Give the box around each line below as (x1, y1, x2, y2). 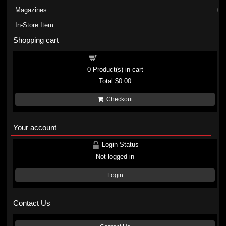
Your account (13, 123, 56, 132)
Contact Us (13, 199, 50, 207)
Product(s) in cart (90, 66, 143, 73)
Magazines (15, 6, 47, 14)
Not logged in (96, 153, 135, 160)
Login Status (99, 141, 139, 148)
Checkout (103, 96, 133, 102)
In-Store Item (15, 21, 53, 29)
